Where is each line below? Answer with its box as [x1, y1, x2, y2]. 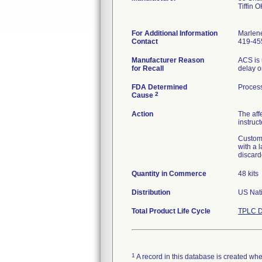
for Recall [132, 64, 164, 73]
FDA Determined [132, 83, 187, 91]
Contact [132, 37, 158, 46]
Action [132, 110, 153, 118]
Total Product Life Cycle [132, 207, 211, 215]
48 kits [238, 170, 258, 178]
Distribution [132, 188, 170, 196]
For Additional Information [132, 29, 218, 37]
